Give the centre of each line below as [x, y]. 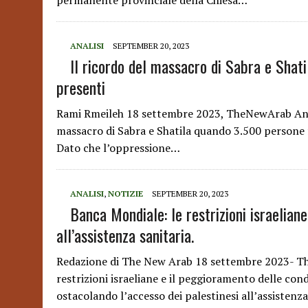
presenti [81, 87]
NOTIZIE [125, 194]
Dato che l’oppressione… [118, 148]
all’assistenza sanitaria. [125, 235]
